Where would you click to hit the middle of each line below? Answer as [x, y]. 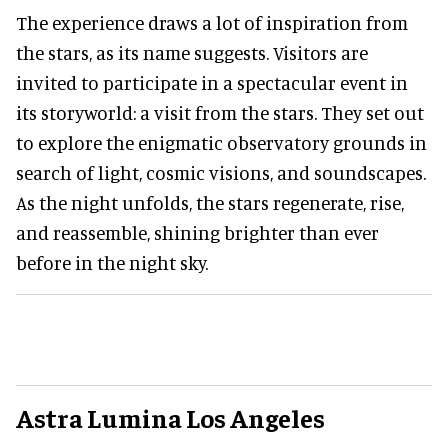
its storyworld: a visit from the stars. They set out [220, 112]
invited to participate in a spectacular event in [212, 82]
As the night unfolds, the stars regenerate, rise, [210, 202]
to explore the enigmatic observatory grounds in [221, 142]
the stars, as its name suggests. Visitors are [192, 52]
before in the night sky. [112, 262]
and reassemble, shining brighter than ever [197, 232]
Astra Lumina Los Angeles [170, 417]
